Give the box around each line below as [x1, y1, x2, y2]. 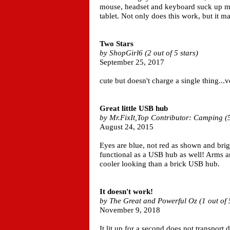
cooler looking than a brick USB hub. [100, 160, 220, 168]
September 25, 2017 [100, 58, 164, 66]
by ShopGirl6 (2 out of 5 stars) [100, 49, 198, 57]
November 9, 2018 [100, 206, 160, 214]
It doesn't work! [100, 187, 153, 196]
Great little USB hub [100, 104, 168, 112]
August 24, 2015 [100, 123, 154, 131]
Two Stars [100, 40, 133, 48]
